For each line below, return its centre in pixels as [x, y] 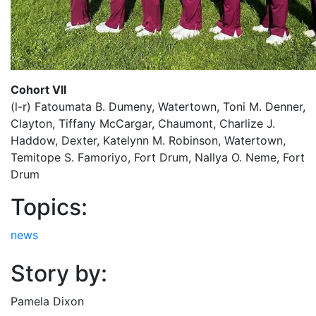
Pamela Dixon [47, 301]
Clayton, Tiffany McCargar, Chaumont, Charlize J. [143, 123]
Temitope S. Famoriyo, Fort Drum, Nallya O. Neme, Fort [158, 157]
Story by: [59, 273]
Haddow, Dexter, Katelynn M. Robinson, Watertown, [148, 140]
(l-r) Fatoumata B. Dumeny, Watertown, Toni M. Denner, [158, 107]
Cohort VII [38, 90]
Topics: [49, 207]
